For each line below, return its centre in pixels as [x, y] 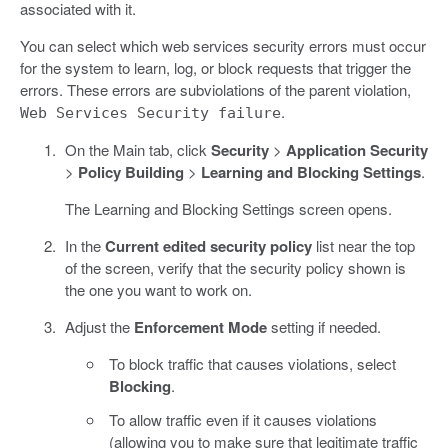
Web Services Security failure [150, 113]
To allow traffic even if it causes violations [243, 420]
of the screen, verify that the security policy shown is [235, 268]
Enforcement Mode [200, 327]
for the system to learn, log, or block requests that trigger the [215, 68]
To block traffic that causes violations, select [252, 364]
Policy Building [130, 172]
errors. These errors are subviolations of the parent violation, [215, 90]
